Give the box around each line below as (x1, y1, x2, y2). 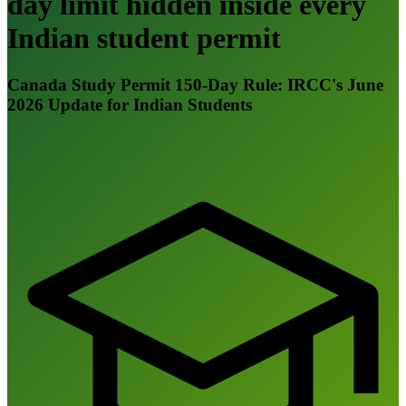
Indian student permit (7, 22, 281, 55)
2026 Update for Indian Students (7, 94, 252, 114)
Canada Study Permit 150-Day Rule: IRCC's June (7, 74, 383, 94)
